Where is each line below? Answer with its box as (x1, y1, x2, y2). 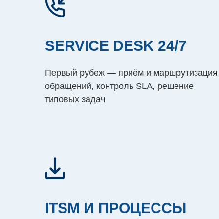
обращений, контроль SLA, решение (45, 81, 194, 91)
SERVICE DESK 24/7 (45, 38, 187, 54)
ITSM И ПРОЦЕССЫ (45, 199, 186, 216)
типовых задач (45, 94, 105, 105)
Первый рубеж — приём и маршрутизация (45, 68, 218, 78)
